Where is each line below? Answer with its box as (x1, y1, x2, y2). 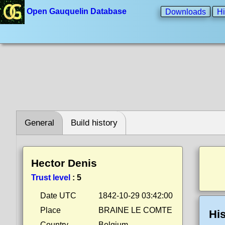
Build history (71, 118, 118, 128)
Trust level (31, 173, 70, 182)
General (25, 118, 54, 128)
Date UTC (40, 191, 76, 200)
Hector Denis (31, 157, 97, 169)
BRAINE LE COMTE (98, 206, 172, 214)
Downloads (165, 7, 206, 16)
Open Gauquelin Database (25, 7, 129, 16)
